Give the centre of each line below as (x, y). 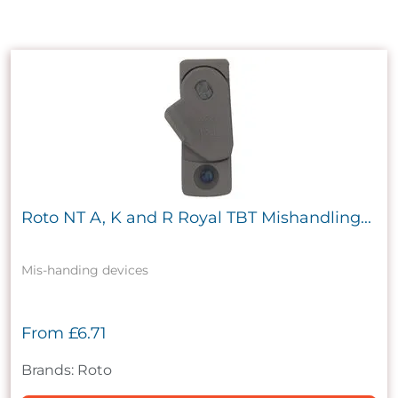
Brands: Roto (67, 370)
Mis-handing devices (85, 271)
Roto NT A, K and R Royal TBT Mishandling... (196, 218)
